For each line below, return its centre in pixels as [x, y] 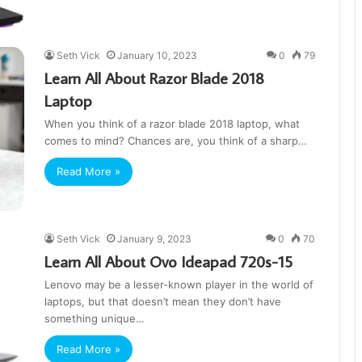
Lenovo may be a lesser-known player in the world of [179, 285]
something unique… [95, 319]
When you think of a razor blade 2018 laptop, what [172, 124]
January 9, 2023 [154, 239]
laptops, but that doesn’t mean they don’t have [163, 302]
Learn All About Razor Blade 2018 [154, 78]
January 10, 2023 [157, 56]
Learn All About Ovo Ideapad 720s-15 [168, 261]
